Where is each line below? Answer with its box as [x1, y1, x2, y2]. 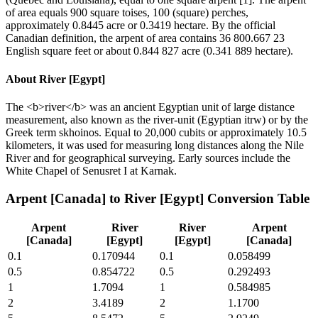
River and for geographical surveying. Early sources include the [6, 151, 290, 164]
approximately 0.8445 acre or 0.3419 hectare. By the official [6, 19, 275, 32]
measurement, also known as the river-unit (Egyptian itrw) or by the [6, 113, 308, 126]
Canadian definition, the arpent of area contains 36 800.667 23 [6, 32, 285, 45]
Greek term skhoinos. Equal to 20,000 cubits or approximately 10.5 [6, 126, 307, 138]
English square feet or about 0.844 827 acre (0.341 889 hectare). [6, 45, 293, 57]
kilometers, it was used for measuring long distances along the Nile [6, 138, 304, 151]
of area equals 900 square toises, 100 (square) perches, [6, 6, 248, 19]
